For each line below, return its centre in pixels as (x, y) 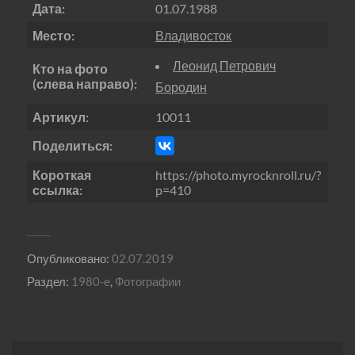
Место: (54, 35)
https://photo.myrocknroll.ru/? (239, 174)
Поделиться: (73, 145)
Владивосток (194, 35)
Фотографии (147, 281)
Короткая (62, 174)
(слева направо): (85, 83)
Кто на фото (71, 68)
